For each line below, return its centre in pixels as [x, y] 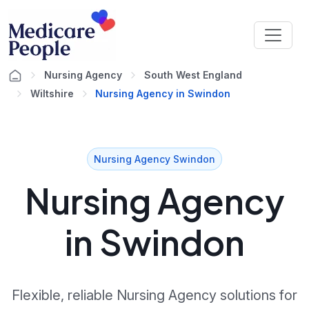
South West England [193, 75]
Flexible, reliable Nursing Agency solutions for [154, 295]
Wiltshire [52, 93]
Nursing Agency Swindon [154, 159]
